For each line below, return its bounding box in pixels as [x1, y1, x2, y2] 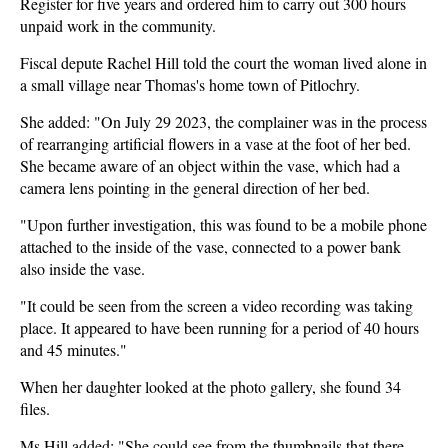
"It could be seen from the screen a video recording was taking [20, 295, 413, 316]
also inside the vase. [20, 258, 150, 279]
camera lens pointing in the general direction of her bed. [20, 177, 375, 198]
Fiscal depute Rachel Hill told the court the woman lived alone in [20, 52, 427, 73]
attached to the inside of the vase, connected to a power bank [20, 236, 401, 257]
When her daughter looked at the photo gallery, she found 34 [20, 376, 401, 397]
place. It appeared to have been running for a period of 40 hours [20, 317, 419, 338]
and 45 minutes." [20, 339, 132, 360]
